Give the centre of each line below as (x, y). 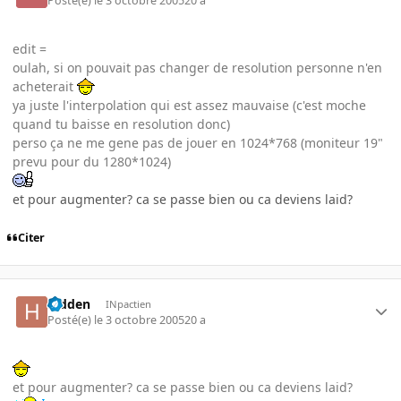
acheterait (45, 87)
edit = (30, 49)
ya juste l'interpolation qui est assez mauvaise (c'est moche (189, 106)
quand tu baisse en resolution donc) (121, 124)
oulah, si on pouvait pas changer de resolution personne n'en (197, 68)
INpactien (128, 303)
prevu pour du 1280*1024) (92, 162)
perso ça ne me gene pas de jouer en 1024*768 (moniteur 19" (198, 143)
